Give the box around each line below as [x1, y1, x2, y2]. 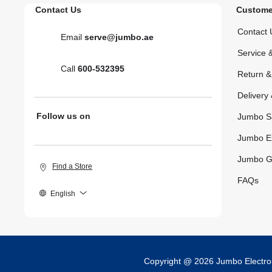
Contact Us [35, 4, 82, 15]
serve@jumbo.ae [84, 32, 154, 42]
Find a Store [52, 161, 93, 171]
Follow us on [36, 110, 91, 121]
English [50, 189, 76, 198]
